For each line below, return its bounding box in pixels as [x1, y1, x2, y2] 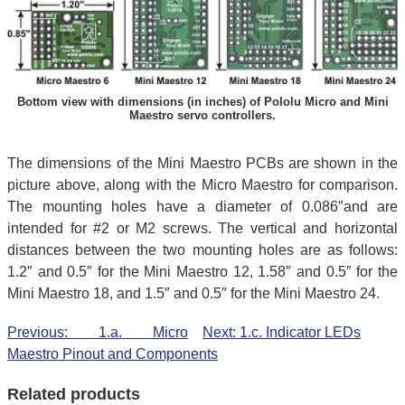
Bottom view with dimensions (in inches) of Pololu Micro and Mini [16, 94, 389, 108]
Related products [7, 384, 140, 403]
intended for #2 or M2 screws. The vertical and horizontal [7, 221, 398, 237]
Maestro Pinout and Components [7, 346, 218, 363]
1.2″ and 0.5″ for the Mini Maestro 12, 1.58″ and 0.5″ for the [7, 264, 398, 280]
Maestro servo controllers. [129, 108, 276, 122]
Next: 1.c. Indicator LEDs [202, 325, 361, 341]
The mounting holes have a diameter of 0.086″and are [7, 199, 398, 215]
